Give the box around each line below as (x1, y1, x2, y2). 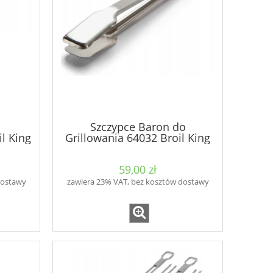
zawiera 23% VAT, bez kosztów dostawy (66, 176, 209, 188)
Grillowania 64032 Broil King (65, 130, 210, 145)
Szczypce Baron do (90, 119, 186, 134)
